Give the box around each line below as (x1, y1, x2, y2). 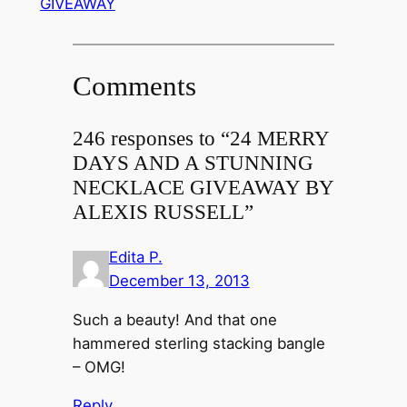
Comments (72, 69, 196, 102)
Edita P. (108, 247, 163, 266)
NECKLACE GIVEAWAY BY (72, 174, 333, 199)
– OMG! (72, 357, 125, 376)
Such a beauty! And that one (72, 310, 277, 329)
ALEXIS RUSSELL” (72, 199, 253, 223)
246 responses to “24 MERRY (72, 125, 329, 150)
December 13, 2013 (108, 271, 250, 290)
